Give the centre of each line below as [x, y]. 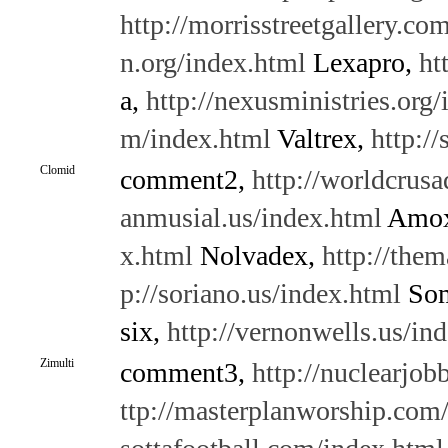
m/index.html [195, 138]
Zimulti [56, 363]
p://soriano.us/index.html [260, 293]
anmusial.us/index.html [250, 217]
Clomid [57, 170]
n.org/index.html [212, 62]
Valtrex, [320, 138]
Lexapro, [362, 62]
